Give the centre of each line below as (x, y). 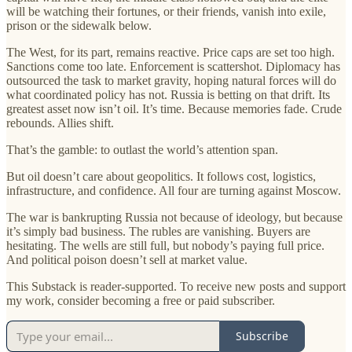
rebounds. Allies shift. (60, 123)
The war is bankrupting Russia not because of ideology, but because (174, 217)
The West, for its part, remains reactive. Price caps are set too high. (170, 52)
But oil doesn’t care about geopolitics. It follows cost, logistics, (161, 176)
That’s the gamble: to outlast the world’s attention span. (142, 149)
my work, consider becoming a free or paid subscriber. (141, 300)
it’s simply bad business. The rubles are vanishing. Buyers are (158, 231)
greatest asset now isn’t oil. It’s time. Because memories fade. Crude (174, 108)
